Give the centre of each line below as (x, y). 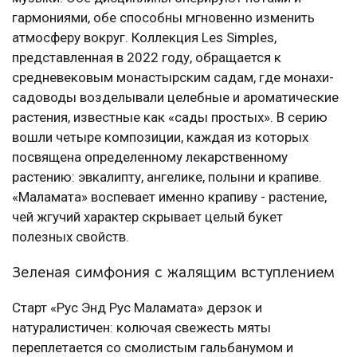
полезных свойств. (71, 237)
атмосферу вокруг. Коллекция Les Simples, (144, 38)
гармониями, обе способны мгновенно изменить (163, 18)
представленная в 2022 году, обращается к (147, 58)
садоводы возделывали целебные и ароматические (175, 98)
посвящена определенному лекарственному (150, 157)
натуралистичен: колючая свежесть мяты (141, 328)
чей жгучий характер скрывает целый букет (147, 217)
